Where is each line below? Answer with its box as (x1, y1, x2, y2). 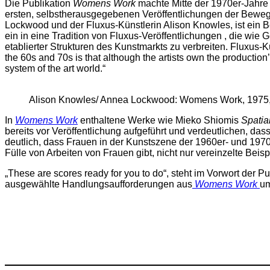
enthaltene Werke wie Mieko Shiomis (78, 115, 241, 125)
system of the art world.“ (5, 63, 105, 74)
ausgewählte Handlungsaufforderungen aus (5, 178, 192, 189)
